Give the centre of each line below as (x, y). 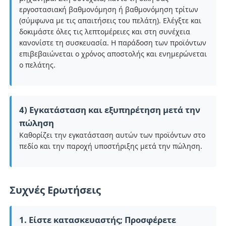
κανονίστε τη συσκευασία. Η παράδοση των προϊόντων (113, 42)
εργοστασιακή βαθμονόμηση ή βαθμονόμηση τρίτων (109, 9)
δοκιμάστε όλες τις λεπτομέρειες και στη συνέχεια (105, 31)
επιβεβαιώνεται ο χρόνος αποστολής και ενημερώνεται (113, 53)
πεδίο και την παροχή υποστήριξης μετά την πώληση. (111, 146)
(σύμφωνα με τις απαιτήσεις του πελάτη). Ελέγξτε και (110, 20)
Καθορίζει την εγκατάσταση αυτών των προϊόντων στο (112, 135)
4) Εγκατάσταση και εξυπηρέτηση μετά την (110, 109)
